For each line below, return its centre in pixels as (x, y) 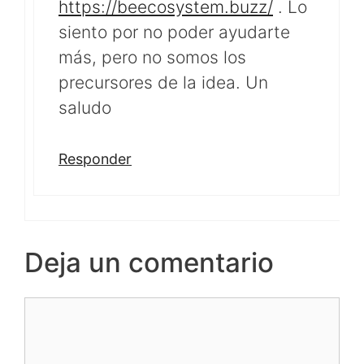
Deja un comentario (149, 262)
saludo (85, 107)
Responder (95, 159)
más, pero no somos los (152, 57)
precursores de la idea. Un (163, 82)
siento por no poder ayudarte (174, 32)
